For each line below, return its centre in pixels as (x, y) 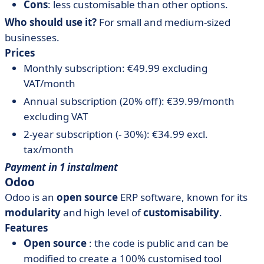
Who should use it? (51, 22)
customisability (181, 212)
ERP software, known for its (183, 197)
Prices (20, 53)
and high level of (102, 212)
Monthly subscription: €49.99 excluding (115, 68)
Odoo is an (31, 197)
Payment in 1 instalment (61, 167)
